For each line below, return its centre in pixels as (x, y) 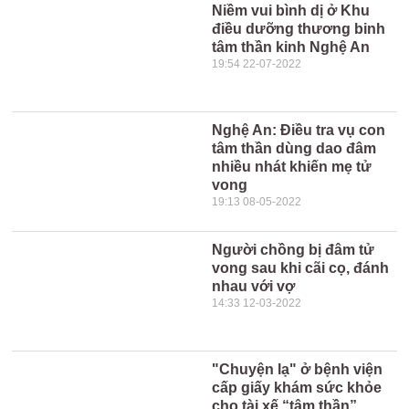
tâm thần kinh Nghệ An (291, 47)
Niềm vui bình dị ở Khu (291, 10)
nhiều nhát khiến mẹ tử (292, 167)
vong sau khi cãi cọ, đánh (301, 268)
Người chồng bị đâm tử (294, 250)
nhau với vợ (254, 286)
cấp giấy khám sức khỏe (297, 388)
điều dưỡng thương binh (299, 29)
